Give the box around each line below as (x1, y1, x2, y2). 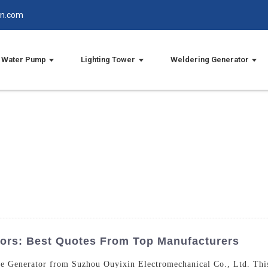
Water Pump (1, 55, 47, 64)
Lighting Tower (81, 55, 136, 64)
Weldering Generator (170, 55, 249, 64)
